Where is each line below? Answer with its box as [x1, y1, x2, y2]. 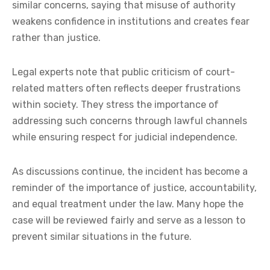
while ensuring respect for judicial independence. [12, 131, 237, 143]
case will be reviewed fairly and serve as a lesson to [12, 214, 245, 226]
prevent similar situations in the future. [12, 230, 192, 242]
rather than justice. [12, 31, 101, 43]
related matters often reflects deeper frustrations [12, 82, 240, 94]
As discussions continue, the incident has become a [12, 165, 248, 177]
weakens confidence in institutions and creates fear [12, 15, 250, 27]
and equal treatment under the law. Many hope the [12, 198, 243, 210]
